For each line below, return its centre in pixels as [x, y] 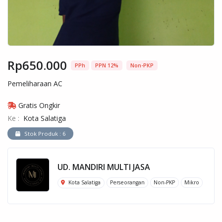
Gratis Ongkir [38, 105]
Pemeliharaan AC [35, 83]
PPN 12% [107, 65]
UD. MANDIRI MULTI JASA [104, 167]
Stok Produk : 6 [45, 134]
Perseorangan [127, 183]
